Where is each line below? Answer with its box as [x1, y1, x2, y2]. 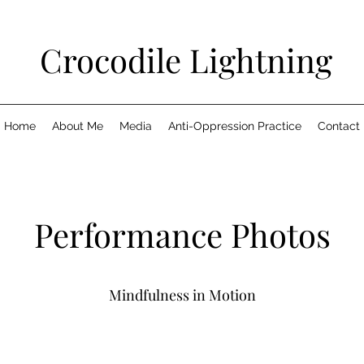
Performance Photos [33, 213, 331, 256]
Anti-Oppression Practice [168, 119, 301, 132]
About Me [52, 119, 103, 132]
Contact [318, 119, 360, 132]
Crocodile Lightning [39, 38, 332, 81]
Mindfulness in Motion [108, 285, 256, 305]
